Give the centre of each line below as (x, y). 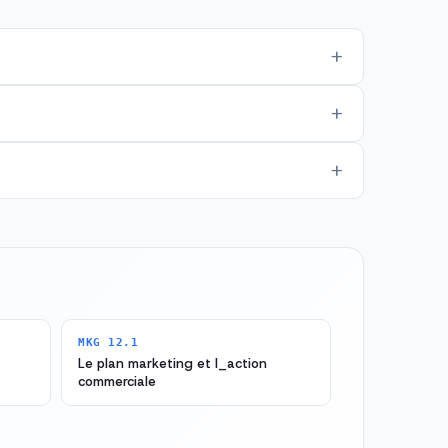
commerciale (117, 382)
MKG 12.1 (108, 343)
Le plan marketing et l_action (172, 364)
